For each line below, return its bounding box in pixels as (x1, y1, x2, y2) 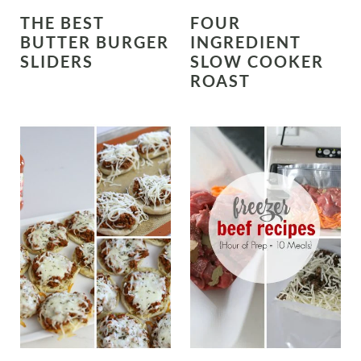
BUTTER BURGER (19, 32, 169, 52)
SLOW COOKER (190, 52, 324, 72)
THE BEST (19, 13, 105, 33)
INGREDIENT (190, 32, 301, 52)
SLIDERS (19, 52, 93, 72)
